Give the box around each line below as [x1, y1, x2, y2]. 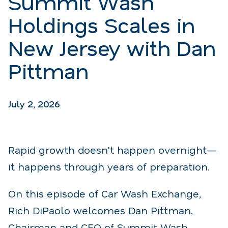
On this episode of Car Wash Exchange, [8, 186, 201, 200]
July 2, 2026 [8, 97, 60, 109]
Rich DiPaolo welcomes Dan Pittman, [8, 203, 193, 217]
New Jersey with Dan [8, 33, 216, 61]
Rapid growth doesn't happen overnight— [8, 142, 217, 156]
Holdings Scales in [8, 10, 195, 38]
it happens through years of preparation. [8, 159, 210, 173]
